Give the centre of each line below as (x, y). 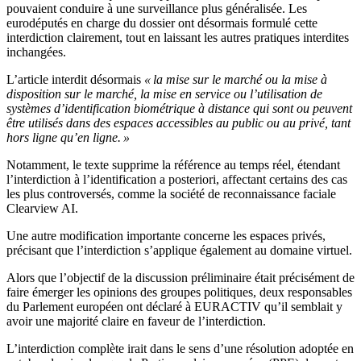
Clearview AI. (42, 209)
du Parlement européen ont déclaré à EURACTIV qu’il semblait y (174, 307)
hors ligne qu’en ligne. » (68, 138)
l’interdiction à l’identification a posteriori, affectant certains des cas (177, 180)
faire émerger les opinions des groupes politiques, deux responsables (179, 293)
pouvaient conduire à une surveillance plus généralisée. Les (157, 9)
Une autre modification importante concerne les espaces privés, (166, 236)
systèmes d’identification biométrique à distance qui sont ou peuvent (179, 109)
